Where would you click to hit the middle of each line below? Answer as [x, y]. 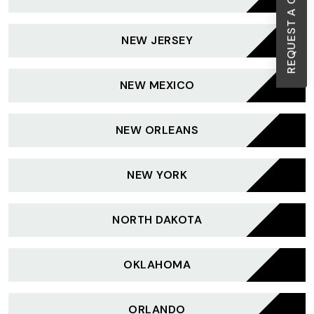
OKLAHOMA [157, 265]
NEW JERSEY [157, 40]
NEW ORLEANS [157, 130]
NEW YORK [157, 175]
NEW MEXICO [157, 85]
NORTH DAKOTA [157, 220]
